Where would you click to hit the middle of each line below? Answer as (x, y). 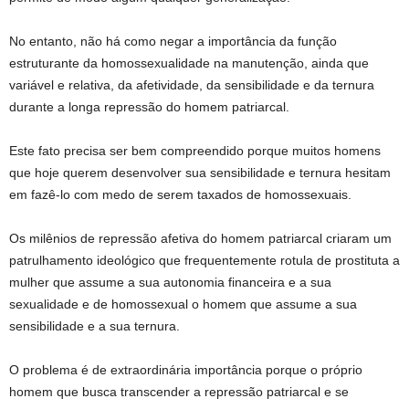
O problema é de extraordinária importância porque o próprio (186, 370)
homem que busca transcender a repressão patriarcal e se (179, 392)
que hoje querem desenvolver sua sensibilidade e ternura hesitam (200, 173)
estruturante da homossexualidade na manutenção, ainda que (189, 63)
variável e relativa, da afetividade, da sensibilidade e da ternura (192, 85)
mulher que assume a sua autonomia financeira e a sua (170, 283)
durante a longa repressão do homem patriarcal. (149, 107)
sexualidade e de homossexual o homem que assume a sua (183, 304)
